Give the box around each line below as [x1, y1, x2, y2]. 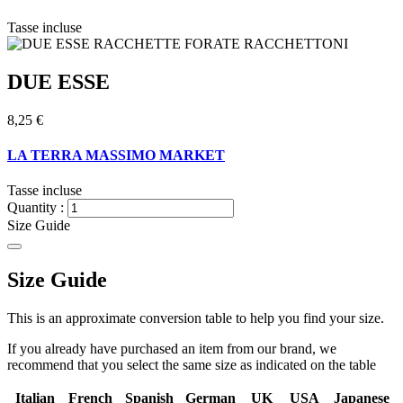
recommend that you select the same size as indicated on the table [7, 356, 376, 372]
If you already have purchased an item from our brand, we [7, 340, 336, 356]
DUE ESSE [7, 69, 110, 94]
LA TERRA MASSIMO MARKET [7, 147, 225, 163]
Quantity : [7, 200, 64, 216]
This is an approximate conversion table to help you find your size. [7, 309, 384, 326]
